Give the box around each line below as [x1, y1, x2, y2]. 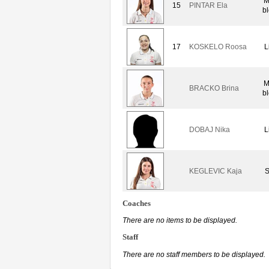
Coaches [122, 199, 151, 208]
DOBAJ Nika [189, 125, 230, 134]
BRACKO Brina [189, 83, 239, 92]
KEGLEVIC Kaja [189, 166, 242, 175]
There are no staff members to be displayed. [122, 250, 265, 259]
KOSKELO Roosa [189, 42, 247, 51]
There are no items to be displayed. [122, 216, 237, 225]
